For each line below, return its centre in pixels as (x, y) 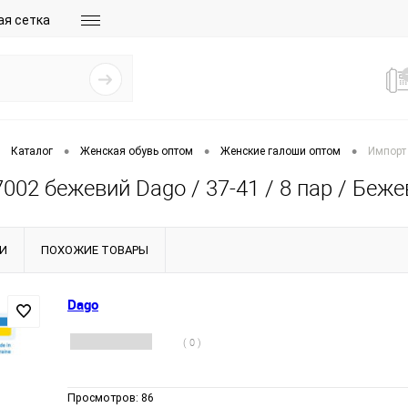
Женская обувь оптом (137, 152)
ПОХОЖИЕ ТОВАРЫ (95, 250)
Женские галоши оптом (280, 152)
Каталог (32, 152)
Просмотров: (104, 398)
